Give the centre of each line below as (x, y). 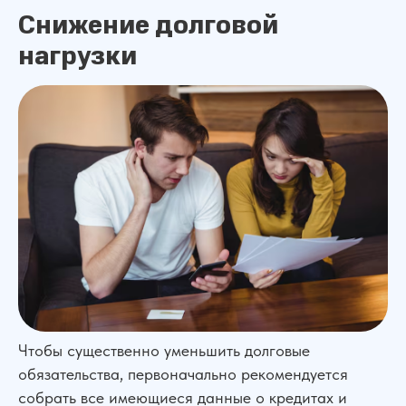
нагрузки (77, 56)
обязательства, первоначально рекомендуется (183, 374)
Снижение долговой (148, 25)
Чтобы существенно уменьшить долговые (164, 350)
